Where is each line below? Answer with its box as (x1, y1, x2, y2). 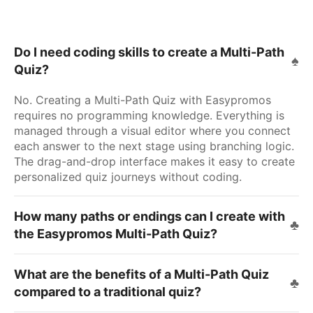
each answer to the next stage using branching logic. (14, 139, 294, 154)
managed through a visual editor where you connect (14, 124, 291, 138)
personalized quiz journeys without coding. (14, 170, 242, 184)
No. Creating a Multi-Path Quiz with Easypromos (14, 93, 271, 108)
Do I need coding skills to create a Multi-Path (14, 45, 284, 60)
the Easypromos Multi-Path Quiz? (14, 226, 217, 242)
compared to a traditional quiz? (14, 284, 201, 300)
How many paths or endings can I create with (14, 209, 285, 224)
